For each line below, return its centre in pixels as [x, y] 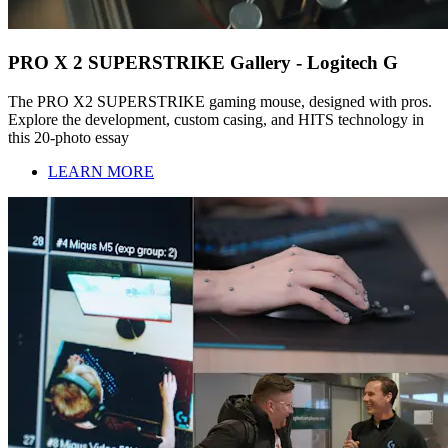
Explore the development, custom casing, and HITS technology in [216, 119]
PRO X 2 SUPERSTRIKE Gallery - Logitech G [203, 62]
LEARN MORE [101, 171]
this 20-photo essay [68, 137]
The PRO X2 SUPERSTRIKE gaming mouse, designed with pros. [220, 101]
